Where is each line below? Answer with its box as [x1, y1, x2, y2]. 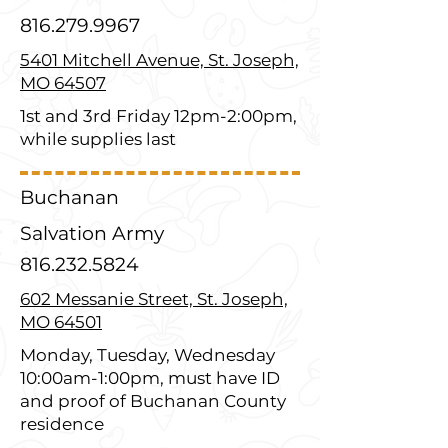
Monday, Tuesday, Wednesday [20, 345, 275, 365]
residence [20, 414, 104, 434]
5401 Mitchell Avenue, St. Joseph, [20, 50, 299, 70]
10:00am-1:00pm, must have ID [20, 368, 280, 388]
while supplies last [20, 129, 176, 149]
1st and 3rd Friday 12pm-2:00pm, [20, 106, 297, 126]
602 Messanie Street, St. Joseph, [20, 289, 288, 309]
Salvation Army [20, 222, 164, 245]
